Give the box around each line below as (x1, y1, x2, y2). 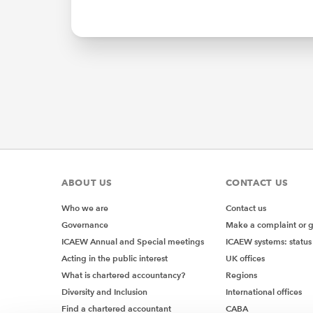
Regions (225, 270, 257, 281)
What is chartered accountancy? (61, 270, 185, 281)
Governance (61, 219, 108, 231)
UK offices (225, 253, 265, 264)
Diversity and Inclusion (61, 286, 147, 298)
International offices (225, 286, 302, 298)
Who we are (61, 203, 108, 214)
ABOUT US (61, 177, 113, 189)
